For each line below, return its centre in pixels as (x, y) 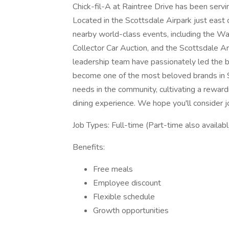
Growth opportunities (131, 211)
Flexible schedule (124, 197)
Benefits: (89, 147)
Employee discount (127, 183)
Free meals (113, 169)
